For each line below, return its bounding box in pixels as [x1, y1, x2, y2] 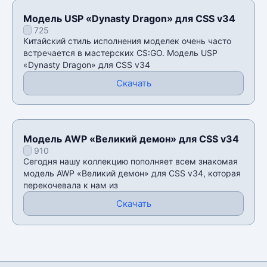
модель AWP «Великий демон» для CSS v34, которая [23, 167, 241, 178]
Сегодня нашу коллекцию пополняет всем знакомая [23, 156, 238, 166]
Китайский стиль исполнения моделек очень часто [23, 35, 231, 46]
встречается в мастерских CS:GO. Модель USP [23, 47, 218, 58]
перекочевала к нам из [23, 179, 118, 190]
